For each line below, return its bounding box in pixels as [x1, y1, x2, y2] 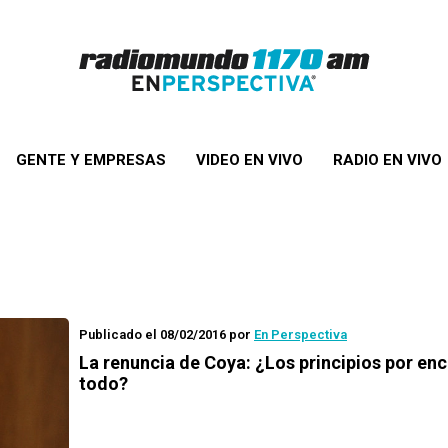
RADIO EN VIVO [332, 151, 442, 169]
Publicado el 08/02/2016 [79, 327, 226, 342]
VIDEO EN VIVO [195, 151, 303, 169]
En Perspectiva [254, 327, 347, 342]
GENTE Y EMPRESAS [15, 151, 166, 169]
